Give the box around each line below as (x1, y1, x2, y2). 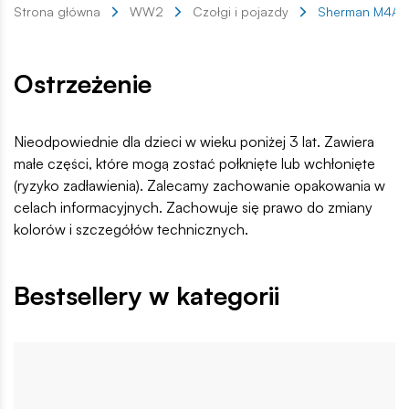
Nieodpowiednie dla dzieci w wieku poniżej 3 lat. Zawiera (14, 132, 374, 152)
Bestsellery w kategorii (14, 279, 279, 312)
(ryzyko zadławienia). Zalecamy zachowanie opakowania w (14, 176, 385, 195)
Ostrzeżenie (14, 68, 152, 100)
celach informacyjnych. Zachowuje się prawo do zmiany (14, 198, 372, 217)
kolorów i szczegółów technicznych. (14, 220, 248, 239)
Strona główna (14, 4, 100, 20)
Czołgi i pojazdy (193, 4, 288, 20)
